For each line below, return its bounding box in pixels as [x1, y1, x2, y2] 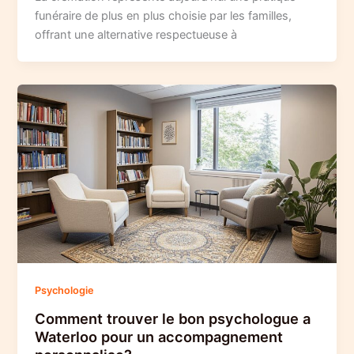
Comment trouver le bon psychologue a [35, 309, 311, 327]
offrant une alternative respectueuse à [35, 28, 238, 43]
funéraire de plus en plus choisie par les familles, [35, 9, 292, 24]
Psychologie [35, 284, 95, 296]
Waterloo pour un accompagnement [35, 327, 284, 345]
